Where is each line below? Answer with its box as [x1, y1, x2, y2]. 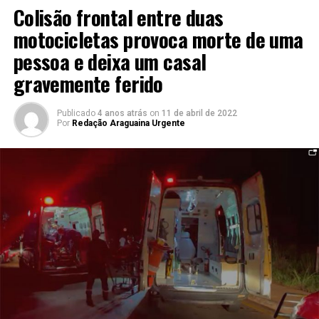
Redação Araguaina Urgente [71, 117, 185, 128]
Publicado [56, 108, 95, 118]
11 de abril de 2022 [161, 108, 237, 118]
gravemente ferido [13, 68, 163, 98]
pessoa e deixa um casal [13, 46, 206, 76]
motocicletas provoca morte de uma [13, 23, 303, 54]
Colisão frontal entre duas [13, 1, 224, 32]
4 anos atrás [97, 108, 147, 118]
